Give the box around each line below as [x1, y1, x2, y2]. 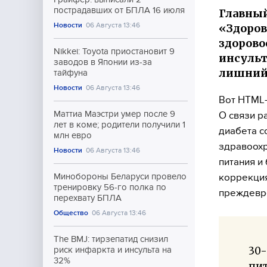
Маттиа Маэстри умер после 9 [54, 109, 175, 119]
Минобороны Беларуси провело [54, 172, 187, 181]
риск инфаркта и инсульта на [54, 245, 172, 254]
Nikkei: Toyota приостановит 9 [54, 46, 175, 56]
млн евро [54, 131, 92, 140]
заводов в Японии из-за [54, 57, 152, 67]
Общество [54, 209, 88, 217]
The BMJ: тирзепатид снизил [54, 234, 168, 244]
